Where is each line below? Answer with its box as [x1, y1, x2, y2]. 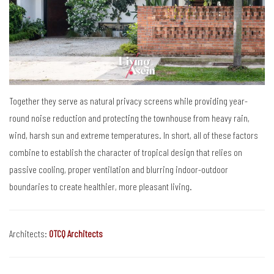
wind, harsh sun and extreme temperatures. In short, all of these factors [9, 128, 258, 141]
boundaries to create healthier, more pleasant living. [9, 180, 192, 192]
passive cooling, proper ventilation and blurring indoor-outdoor [9, 163, 228, 175]
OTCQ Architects [49, 227, 103, 239]
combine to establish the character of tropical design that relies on [9, 146, 242, 158]
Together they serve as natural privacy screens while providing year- [9, 94, 248, 106]
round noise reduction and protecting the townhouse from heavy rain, [9, 111, 250, 124]
